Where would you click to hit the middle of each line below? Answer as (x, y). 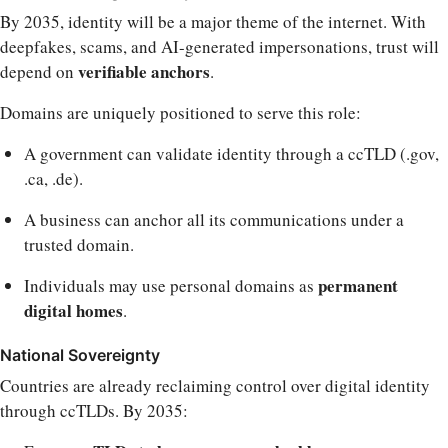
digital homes (73, 310)
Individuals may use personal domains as (171, 285)
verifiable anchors (144, 71)
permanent (358, 285)
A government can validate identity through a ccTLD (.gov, (231, 153)
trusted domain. (79, 244)
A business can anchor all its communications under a (214, 219)
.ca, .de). (53, 178)
